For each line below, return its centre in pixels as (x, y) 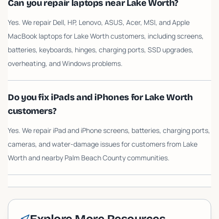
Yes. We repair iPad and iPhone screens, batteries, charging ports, (109, 130)
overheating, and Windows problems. (65, 63)
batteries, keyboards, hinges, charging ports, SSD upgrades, (101, 50)
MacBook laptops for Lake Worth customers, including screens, (106, 36)
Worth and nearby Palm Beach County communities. (89, 158)
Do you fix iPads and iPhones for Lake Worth (100, 97)
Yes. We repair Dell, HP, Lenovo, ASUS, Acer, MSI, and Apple (99, 22)
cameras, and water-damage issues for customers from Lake (103, 144)
